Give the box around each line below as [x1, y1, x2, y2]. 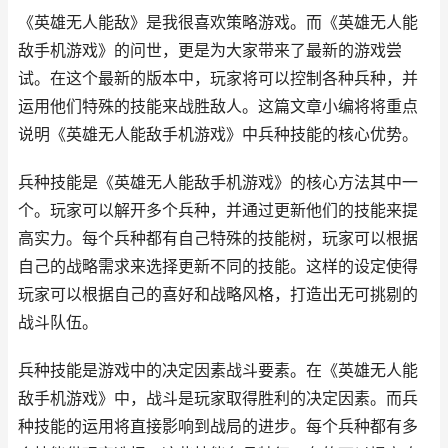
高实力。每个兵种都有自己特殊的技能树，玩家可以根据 [18, 229, 418, 248]
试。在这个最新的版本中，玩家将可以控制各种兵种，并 [18, 69, 418, 88]
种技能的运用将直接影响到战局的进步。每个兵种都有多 [18, 417, 418, 436]
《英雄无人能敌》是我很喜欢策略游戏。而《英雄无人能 [18, 13, 418, 32]
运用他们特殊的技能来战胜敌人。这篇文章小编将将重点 [18, 97, 418, 116]
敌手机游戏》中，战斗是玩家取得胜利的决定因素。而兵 [18, 389, 418, 408]
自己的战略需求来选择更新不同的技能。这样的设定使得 [18, 257, 418, 276]
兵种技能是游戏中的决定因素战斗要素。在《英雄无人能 [18, 361, 418, 380]
